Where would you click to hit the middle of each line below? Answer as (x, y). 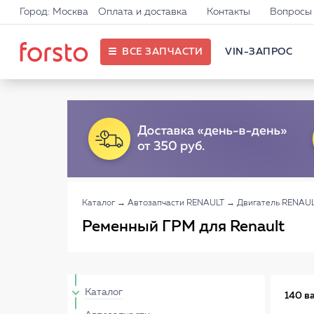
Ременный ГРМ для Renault (183, 227)
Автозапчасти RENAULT (176, 203)
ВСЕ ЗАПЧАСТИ (162, 52)
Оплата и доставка (143, 12)
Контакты (228, 12)
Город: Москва (54, 12)
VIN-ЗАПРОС (259, 52)
